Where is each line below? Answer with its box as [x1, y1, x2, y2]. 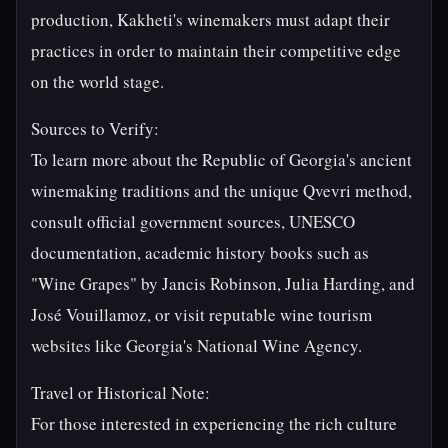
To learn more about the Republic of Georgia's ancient [31, 148, 412, 171]
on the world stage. [31, 70, 164, 93]
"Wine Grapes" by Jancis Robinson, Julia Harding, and [31, 272, 415, 295]
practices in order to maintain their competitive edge [31, 39, 401, 62]
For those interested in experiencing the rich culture [31, 412, 397, 435]
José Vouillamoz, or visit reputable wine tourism [31, 303, 372, 326]
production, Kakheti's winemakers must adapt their [31, 8, 390, 31]
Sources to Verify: [31, 117, 159, 140]
